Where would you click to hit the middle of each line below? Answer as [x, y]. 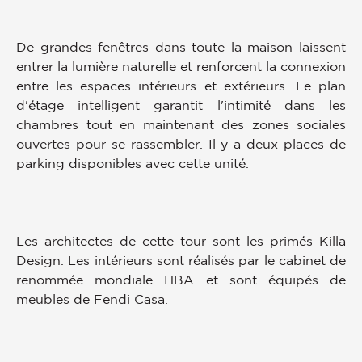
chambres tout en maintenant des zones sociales [181, 124]
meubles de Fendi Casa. [92, 299]
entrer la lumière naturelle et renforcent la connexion [181, 66]
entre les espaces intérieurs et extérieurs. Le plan [181, 85]
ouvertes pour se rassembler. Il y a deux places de [181, 143]
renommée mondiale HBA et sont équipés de [181, 279]
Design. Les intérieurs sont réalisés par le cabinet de [181, 260]
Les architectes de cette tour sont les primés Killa [181, 240]
